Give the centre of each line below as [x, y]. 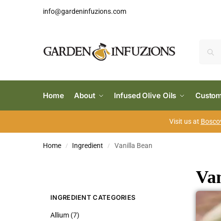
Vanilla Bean [133, 146]
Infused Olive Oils [145, 95]
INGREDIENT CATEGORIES [93, 197]
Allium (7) [65, 215]
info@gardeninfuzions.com [85, 11]
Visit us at [185, 121]
